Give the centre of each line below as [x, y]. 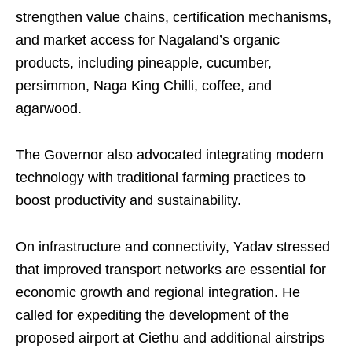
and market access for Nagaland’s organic [148, 40]
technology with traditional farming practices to [161, 178]
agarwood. [49, 108]
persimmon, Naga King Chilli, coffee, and [144, 86]
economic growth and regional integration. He [158, 292]
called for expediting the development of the [152, 315]
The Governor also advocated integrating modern [170, 155]
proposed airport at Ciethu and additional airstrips [170, 338]
